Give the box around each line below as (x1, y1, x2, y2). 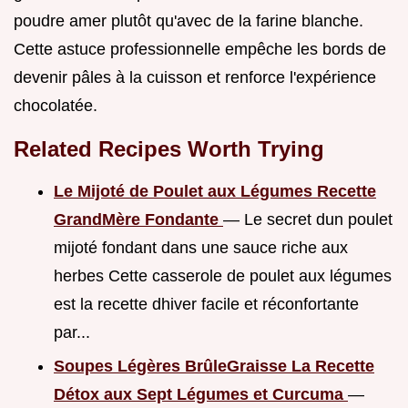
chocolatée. (14, 97, 97, 116)
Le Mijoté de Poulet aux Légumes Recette (54, 182, 376, 201)
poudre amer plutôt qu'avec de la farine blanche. (14, 12, 363, 31)
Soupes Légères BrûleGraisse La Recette (54, 356, 374, 375)
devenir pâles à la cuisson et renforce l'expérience (14, 68, 376, 87)
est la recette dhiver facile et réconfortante (54, 295, 359, 314)
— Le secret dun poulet (223, 210, 393, 229)
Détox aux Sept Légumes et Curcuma (54, 384, 348, 403)
